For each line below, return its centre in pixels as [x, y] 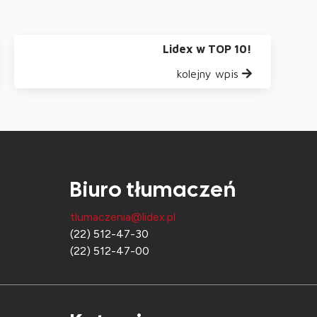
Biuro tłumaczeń [153, 189]
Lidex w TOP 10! [207, 48]
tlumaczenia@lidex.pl [123, 217]
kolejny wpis [207, 73]
